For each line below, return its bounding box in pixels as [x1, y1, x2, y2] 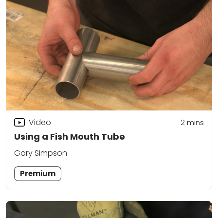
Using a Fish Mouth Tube [14, 130, 125, 143]
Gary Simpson [14, 147, 67, 159]
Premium [20, 168, 56, 179]
